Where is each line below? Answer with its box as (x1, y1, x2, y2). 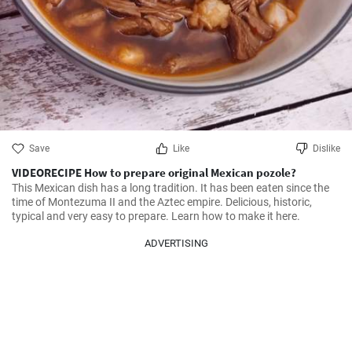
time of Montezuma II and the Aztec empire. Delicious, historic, (12, 196, 312, 208)
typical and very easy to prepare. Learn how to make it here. (12, 210, 300, 222)
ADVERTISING (144, 237, 208, 249)
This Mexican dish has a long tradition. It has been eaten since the (12, 181, 329, 194)
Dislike (313, 143, 340, 154)
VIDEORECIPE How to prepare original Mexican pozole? (12, 165, 296, 180)
